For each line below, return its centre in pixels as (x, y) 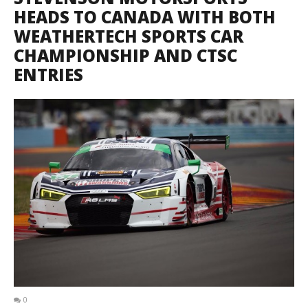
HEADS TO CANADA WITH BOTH (145, 17)
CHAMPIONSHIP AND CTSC (125, 55)
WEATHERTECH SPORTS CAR (129, 36)
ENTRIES (48, 75)
